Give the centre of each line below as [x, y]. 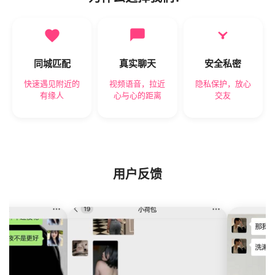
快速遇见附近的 [52, 83]
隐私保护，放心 [223, 83]
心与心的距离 [137, 95]
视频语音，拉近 [137, 83]
